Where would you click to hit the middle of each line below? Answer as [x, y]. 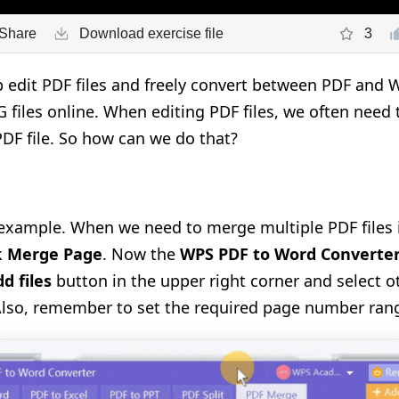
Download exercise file [151, 33]
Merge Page [55, 254]
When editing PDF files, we [206, 111]
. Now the [141, 254]
